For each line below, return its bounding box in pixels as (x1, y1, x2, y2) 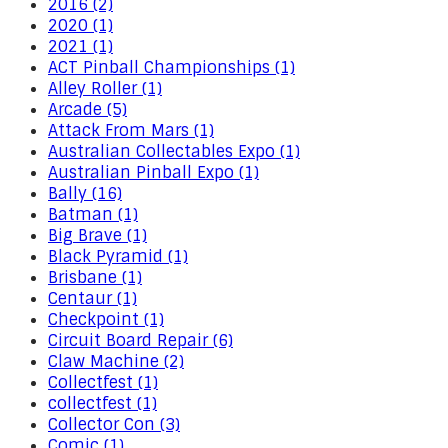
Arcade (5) (48, 99, 127, 120)
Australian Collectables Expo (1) (48, 141, 300, 162)
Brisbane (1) (48, 267, 142, 288)
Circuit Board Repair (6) (48, 330, 233, 351)
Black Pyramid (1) (48, 246, 188, 267)
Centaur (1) (48, 288, 137, 309)
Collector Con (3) (48, 414, 180, 435)
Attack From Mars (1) (48, 120, 214, 141)
